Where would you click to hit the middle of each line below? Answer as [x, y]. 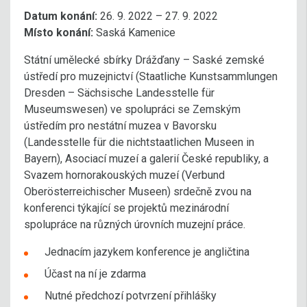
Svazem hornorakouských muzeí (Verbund [124, 175]
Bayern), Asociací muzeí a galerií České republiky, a [146, 158]
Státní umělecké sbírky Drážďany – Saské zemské [144, 60]
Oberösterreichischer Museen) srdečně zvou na [138, 191]
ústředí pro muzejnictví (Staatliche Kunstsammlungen [151, 76]
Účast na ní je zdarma [95, 273]
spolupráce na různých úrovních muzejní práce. [135, 224]
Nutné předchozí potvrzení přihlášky [131, 295]
